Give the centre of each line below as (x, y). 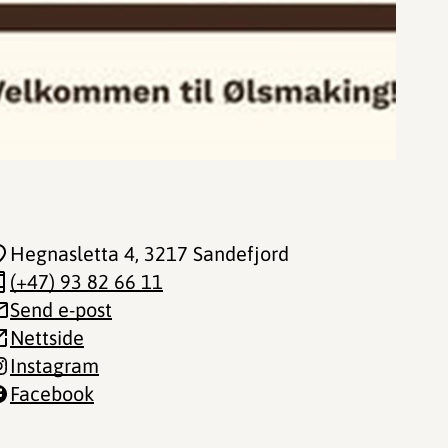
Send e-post (61, 309)
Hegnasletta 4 (72, 253)
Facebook (52, 393)
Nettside (47, 337)
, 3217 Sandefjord (212, 253)
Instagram (54, 365)
